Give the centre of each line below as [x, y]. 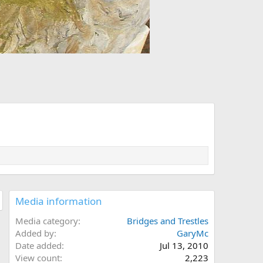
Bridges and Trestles [168, 221]
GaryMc [193, 233]
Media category [47, 221]
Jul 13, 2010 [184, 246]
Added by [35, 233]
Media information [59, 201]
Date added [38, 246]
